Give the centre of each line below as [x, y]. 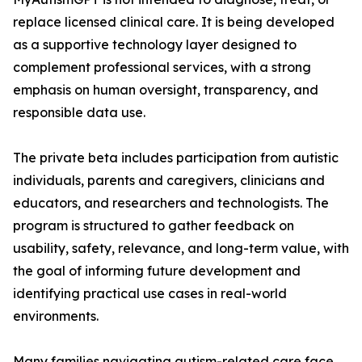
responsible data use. [79, 113]
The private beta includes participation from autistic [176, 158]
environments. [56, 316]
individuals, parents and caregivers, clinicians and [169, 181]
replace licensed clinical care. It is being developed [174, 22]
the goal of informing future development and [157, 271]
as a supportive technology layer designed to [155, 45]
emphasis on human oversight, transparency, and [166, 90]
